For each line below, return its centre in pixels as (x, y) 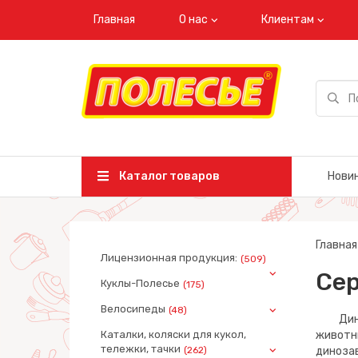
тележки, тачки (141, 349)
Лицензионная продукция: (169, 258)
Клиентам (288, 20)
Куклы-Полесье (140, 284)
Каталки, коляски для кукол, (173, 335)
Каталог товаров (168, 177)
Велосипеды (133, 309)
